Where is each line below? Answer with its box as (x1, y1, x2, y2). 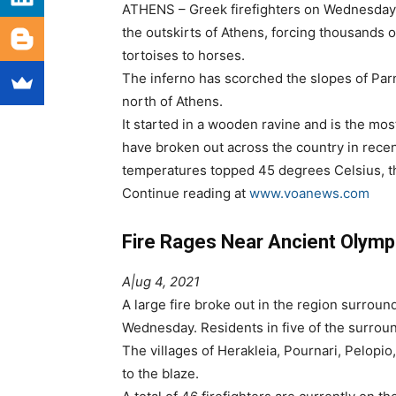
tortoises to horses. (122, 47, 245, 65)
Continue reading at (122, 185, 249, 202)
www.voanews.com (249, 185, 369, 202)
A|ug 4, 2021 (122, 273, 200, 291)
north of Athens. (122, 93, 223, 110)
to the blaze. (122, 365, 199, 383)
